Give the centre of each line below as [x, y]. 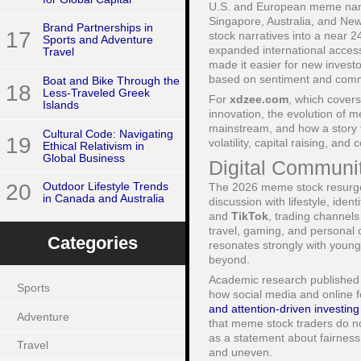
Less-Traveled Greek [96, 93]
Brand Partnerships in [98, 28]
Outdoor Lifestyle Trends [106, 187]
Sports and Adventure [98, 40]
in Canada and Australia [104, 199]
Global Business [84, 158]
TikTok [250, 216]
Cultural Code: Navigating [108, 133]
